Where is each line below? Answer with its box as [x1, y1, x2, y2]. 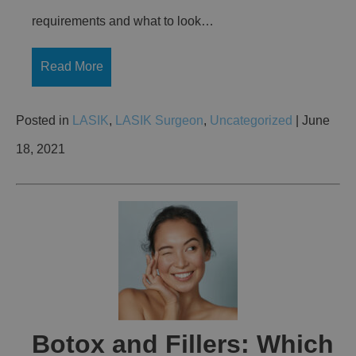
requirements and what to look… [32, 14, 214, 28]
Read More [40, 60, 103, 74]
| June [292, 113, 330, 127]
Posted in [16, 113, 72, 127]
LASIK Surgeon [115, 113, 203, 127]
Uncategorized [210, 113, 292, 127]
